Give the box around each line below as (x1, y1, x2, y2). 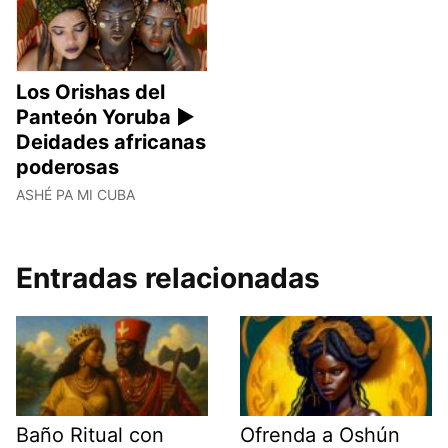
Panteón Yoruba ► (16, 104, 195, 129)
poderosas (16, 154, 119, 179)
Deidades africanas (16, 129, 206, 154)
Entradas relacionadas (16, 260, 320, 295)
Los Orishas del (16, 79, 165, 104)
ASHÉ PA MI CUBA (16, 185, 135, 203)
